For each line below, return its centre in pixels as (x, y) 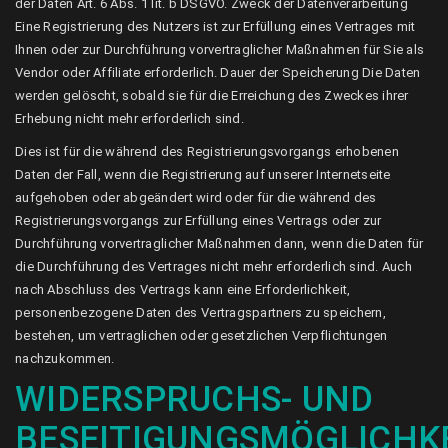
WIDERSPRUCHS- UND (194, 399)
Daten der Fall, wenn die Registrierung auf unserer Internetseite (203, 174)
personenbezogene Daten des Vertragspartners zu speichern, (200, 312)
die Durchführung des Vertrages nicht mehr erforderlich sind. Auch (213, 266)
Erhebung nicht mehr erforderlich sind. (129, 118)
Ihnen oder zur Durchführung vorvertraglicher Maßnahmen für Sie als (220, 49)
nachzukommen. (65, 358)
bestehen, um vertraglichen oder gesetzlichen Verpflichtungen (201, 335)
